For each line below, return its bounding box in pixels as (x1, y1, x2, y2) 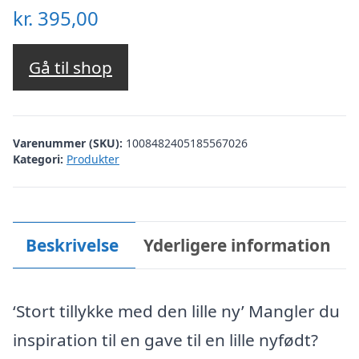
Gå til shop (29, 56, 112, 79)
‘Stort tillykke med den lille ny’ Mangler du (13, 300, 340, 322)
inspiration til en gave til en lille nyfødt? (13, 329, 318, 351)
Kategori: (13, 151, 63, 167)
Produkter (67, 151, 119, 167)
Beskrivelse (25, 233, 119, 256)
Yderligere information (143, 233, 332, 256)
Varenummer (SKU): (13, 135, 126, 151)
